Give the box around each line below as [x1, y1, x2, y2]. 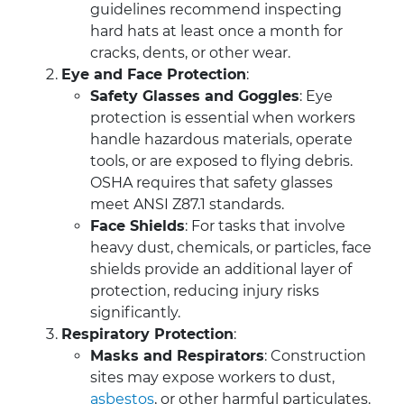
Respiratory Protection [61, 326, 234, 344]
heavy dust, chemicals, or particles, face [90, 239, 372, 257]
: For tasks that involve [185, 217, 345, 235]
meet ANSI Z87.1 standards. [90, 196, 284, 214]
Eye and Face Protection [61, 66, 246, 84]
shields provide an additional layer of [90, 261, 352, 279]
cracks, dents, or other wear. [90, 44, 290, 62]
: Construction [264, 347, 366, 365]
